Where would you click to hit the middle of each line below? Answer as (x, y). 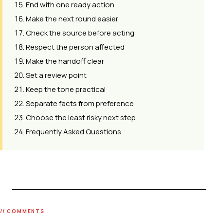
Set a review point (56, 75)
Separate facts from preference (80, 103)
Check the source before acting (80, 33)
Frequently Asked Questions (73, 131)
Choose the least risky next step (81, 117)
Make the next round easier (72, 18)
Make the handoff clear (65, 61)
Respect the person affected (75, 47)
